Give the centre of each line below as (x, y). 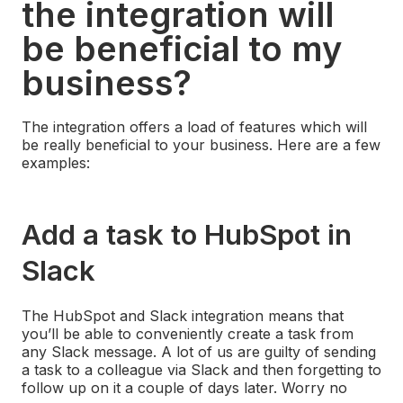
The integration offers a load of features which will (194, 127)
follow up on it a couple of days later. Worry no (184, 388)
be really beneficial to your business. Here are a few (201, 145)
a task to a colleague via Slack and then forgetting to (201, 370)
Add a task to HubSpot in (187, 235)
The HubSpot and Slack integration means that (183, 316)
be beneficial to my (182, 49)
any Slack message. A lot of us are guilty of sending (199, 352)
